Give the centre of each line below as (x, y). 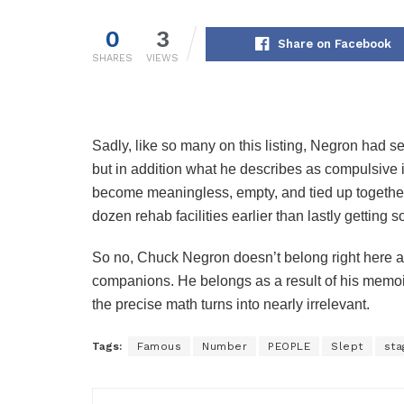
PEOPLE (289, 347)
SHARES (112, 59)
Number (225, 347)
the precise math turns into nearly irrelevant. (231, 305)
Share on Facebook (334, 44)
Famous (159, 347)
